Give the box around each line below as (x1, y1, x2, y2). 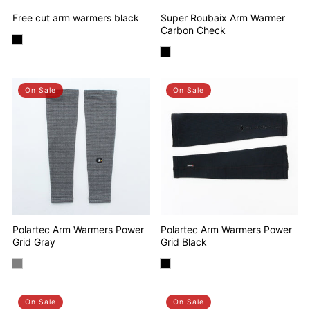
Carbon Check (160, 24, 226, 37)
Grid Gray (12, 235, 55, 248)
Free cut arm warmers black (12, 12, 139, 24)
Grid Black (160, 235, 207, 248)
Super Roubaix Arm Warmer (160, 12, 285, 24)
